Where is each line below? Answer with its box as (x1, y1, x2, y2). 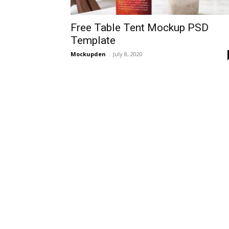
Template (71, 34, 116, 47)
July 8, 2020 (113, 50, 143, 58)
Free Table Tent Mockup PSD (71, 21, 209, 34)
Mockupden (71, 50, 106, 58)
